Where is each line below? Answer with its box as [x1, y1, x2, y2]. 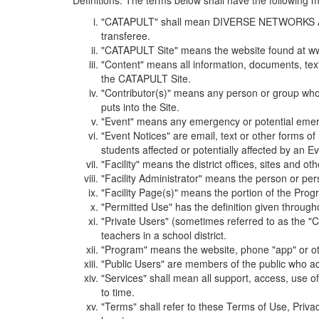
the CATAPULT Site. [101, 71, 191, 85]
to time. [101, 285, 135, 299]
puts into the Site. [101, 100, 179, 114]
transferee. [101, 28, 150, 43]
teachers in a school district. [101, 228, 226, 242]
